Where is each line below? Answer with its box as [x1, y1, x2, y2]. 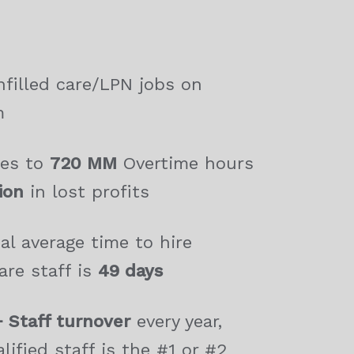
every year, [130, 311, 222, 331]
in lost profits [23, 182, 149, 201]
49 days [97, 261, 163, 281]
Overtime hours [116, 153, 254, 173]
